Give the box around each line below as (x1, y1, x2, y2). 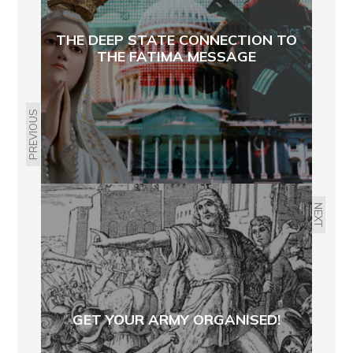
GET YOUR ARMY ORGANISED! (72, 310, 281, 328)
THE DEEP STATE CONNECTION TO (56, 31, 297, 50)
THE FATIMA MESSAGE (97, 47, 256, 66)
